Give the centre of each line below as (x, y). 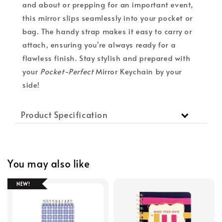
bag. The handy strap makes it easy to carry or (107, 31)
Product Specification (64, 114)
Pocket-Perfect (67, 71)
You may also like (49, 164)
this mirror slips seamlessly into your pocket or (108, 17)
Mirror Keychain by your (138, 71)
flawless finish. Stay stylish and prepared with (107, 57)
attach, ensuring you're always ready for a (99, 44)
